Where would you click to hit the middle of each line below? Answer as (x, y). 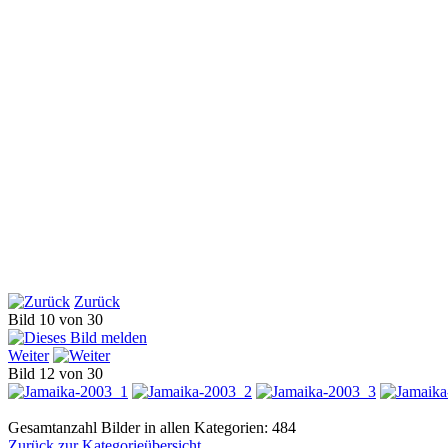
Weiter (28, 356)
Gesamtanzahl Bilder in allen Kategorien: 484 (152, 428)
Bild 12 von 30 (59, 374)
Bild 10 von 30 (59, 320)
